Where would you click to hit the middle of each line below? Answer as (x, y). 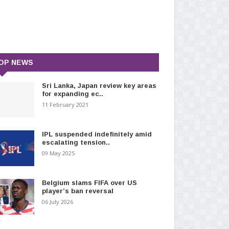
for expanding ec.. (72, 94)
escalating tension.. (76, 142)
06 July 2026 (57, 201)
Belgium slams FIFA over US (89, 182)
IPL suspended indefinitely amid (97, 134)
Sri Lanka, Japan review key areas (99, 85)
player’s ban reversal (77, 191)
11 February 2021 (65, 104)
